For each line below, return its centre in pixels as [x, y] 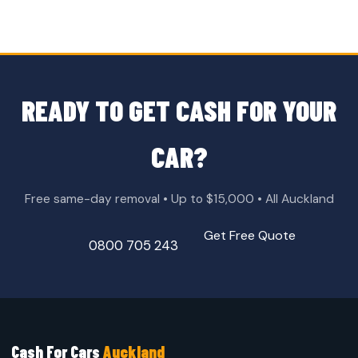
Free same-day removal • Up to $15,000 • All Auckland [179, 199]
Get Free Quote [249, 235]
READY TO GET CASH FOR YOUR [179, 110]
